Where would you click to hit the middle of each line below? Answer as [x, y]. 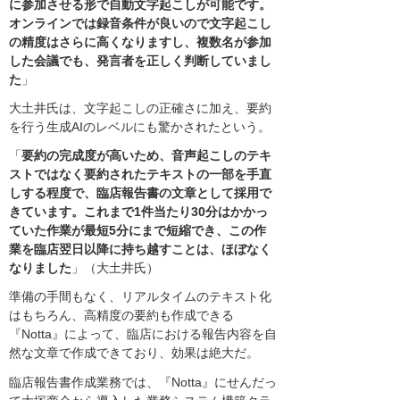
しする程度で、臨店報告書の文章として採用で [140, 193]
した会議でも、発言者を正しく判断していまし [140, 60]
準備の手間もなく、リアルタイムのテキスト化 [140, 297]
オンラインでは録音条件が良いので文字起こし [140, 23]
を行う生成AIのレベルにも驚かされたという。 [140, 127]
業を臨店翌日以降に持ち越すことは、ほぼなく [140, 250]
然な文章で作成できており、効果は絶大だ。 [134, 353]
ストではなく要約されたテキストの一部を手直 [140, 175]
